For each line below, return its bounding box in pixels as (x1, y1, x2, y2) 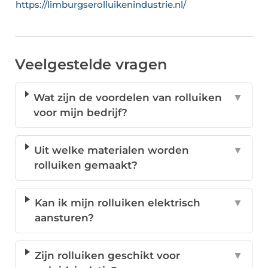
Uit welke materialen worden (34, 144, 190, 157)
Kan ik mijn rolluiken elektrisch (35, 197, 201, 209)
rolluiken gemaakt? (34, 159, 138, 172)
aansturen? (35, 212, 95, 224)
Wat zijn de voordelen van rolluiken (33, 92, 223, 104)
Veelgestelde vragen (15, 56, 167, 74)
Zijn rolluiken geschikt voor (35, 249, 181, 262)
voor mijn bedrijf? (33, 106, 128, 119)
